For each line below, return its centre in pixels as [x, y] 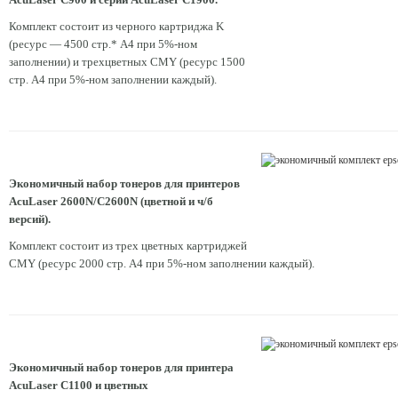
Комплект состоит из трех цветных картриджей [128, 246]
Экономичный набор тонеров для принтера [121, 368]
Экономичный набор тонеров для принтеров [124, 184]
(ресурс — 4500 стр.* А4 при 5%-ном [103, 44]
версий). [30, 219]
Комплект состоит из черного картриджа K [116, 27]
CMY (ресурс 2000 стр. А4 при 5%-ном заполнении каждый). [162, 264]
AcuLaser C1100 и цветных [79, 386]
